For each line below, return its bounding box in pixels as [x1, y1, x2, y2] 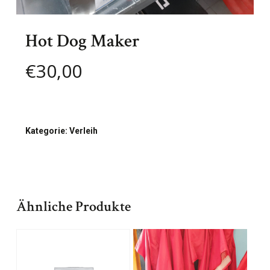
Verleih [69, 125, 98, 136]
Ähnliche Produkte [16, 196, 131, 216]
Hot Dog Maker [25, 29, 140, 53]
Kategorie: [25, 125, 69, 136]
